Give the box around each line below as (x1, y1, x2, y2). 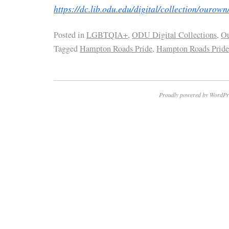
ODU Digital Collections (132, 29, 217, 41)
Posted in (54, 29, 84, 41)
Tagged (54, 43, 78, 55)
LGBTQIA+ (86, 29, 128, 41)
